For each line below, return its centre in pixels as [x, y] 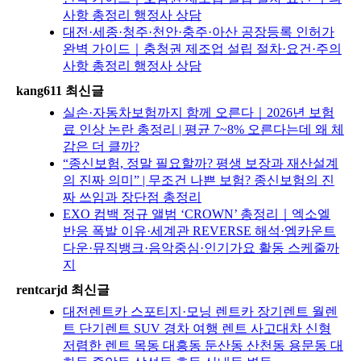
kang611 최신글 [60, 91]
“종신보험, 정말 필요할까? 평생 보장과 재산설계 [201, 164]
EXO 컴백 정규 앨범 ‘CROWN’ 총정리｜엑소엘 [197, 214]
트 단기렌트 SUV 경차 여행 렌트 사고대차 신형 [197, 329]
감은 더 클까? [101, 147]
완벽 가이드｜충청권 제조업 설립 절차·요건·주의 [202, 49]
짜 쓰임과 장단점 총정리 [132, 197]
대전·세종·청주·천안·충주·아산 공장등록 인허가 [199, 32]
